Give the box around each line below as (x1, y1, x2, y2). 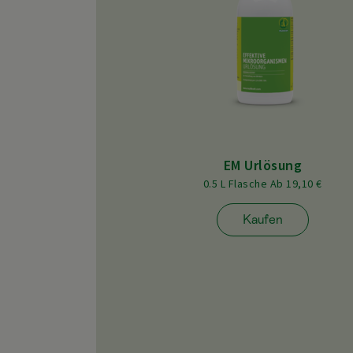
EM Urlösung (223, 156, 303, 175)
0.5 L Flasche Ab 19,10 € (203, 176, 322, 191)
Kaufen (242, 212, 283, 228)
